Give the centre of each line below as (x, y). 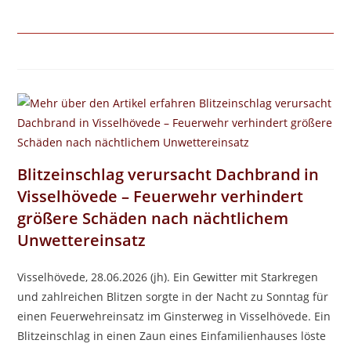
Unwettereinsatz (82, 240)
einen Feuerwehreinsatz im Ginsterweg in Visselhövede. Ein (174, 316)
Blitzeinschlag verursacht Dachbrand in (168, 174)
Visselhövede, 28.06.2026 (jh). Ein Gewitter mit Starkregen (168, 277)
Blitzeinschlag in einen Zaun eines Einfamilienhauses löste (172, 336)
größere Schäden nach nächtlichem (153, 218)
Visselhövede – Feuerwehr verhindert (161, 196)
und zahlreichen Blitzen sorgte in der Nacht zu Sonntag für (173, 297)
